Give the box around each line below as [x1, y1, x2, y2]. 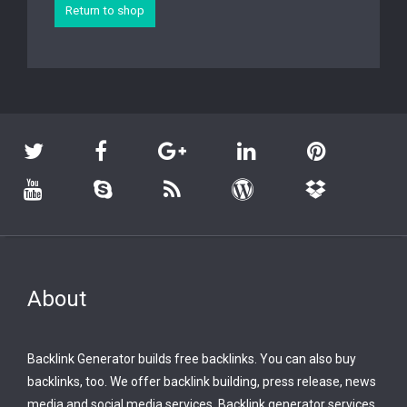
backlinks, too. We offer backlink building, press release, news [27, 374, 376, 390]
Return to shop [65, 3, 145, 18]
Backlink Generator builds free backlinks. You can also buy [27, 352, 356, 367]
